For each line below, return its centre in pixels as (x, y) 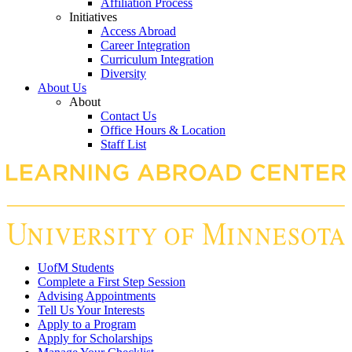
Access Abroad (138, 31)
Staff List (123, 145)
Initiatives (93, 17)
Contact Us (128, 116)
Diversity (123, 74)
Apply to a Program (87, 324)
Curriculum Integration (157, 60)
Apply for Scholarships (95, 339)
